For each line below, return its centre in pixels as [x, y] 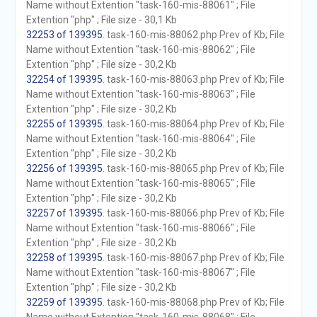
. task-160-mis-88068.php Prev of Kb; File [193, 302]
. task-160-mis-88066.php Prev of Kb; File [193, 213]
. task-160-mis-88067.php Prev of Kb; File [193, 258]
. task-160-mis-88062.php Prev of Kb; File [193, 35]
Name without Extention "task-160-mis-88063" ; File [140, 94]
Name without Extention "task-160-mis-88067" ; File [140, 272]
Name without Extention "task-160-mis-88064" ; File [140, 139]
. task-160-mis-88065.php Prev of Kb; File [193, 168]
